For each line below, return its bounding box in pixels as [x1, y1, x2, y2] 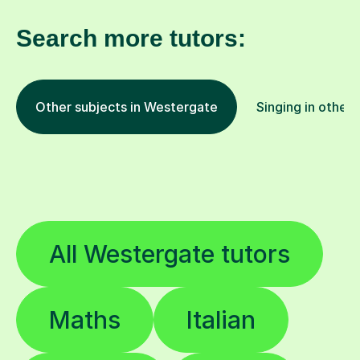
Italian [186, 305, 256, 335]
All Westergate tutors [49, 239, 290, 269]
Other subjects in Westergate [35, 99, 218, 116]
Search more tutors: [16, 25, 246, 52]
